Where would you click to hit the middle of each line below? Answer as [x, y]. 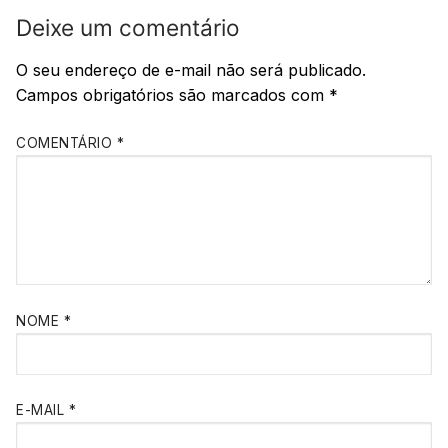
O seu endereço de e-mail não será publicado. [191, 69]
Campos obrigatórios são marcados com [172, 94]
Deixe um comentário [128, 27]
